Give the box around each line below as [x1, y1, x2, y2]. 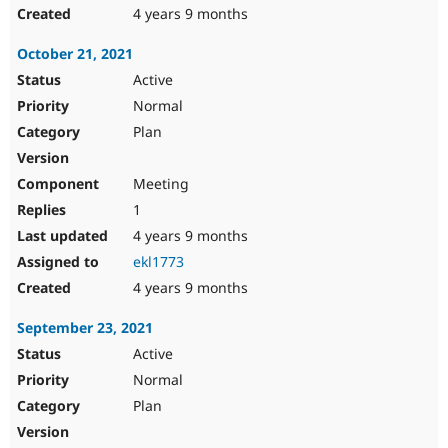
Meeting [129, 174, 189, 194]
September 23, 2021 [17, 318, 153, 338]
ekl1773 [133, 252, 184, 272]
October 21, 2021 [17, 44, 133, 64]
